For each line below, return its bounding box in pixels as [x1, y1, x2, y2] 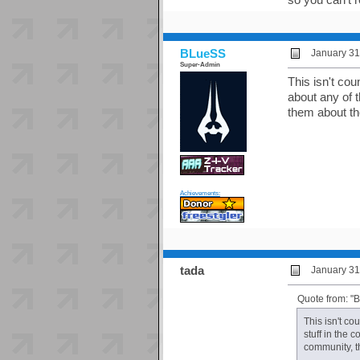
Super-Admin [179, 60, 220, 69]
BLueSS [179, 47, 226, 61]
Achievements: [179, 189, 220, 198]
